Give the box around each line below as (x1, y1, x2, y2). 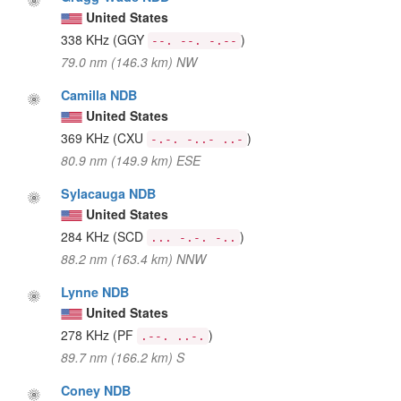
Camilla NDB (61, 85, 138, 104)
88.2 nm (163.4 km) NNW (61, 249, 207, 268)
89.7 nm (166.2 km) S (61, 347, 185, 366)
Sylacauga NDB (61, 183, 157, 202)
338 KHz (61, 30, 114, 48)
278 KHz (61, 325, 114, 344)
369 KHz (61, 128, 114, 147)
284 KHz (61, 226, 114, 245)
